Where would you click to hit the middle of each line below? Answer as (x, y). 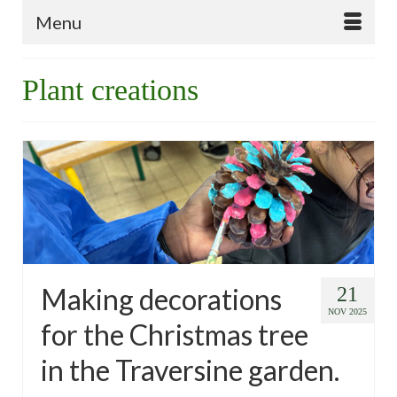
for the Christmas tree (175, 334)
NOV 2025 (347, 311)
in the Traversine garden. (190, 370)
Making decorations (161, 299)
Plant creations (110, 90)
